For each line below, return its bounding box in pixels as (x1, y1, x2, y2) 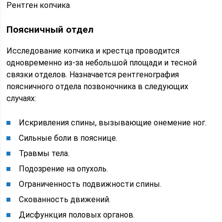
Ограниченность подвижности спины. (19, 179, 162, 189)
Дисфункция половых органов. (19, 210, 135, 220)
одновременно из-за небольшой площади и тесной (6, 58, 197, 68)
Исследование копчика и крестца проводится (6, 46, 180, 56)
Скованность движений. (19, 195, 111, 205)
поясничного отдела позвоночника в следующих (6, 82, 189, 92)
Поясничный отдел (6, 24, 94, 36)
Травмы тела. (19, 149, 70, 159)
